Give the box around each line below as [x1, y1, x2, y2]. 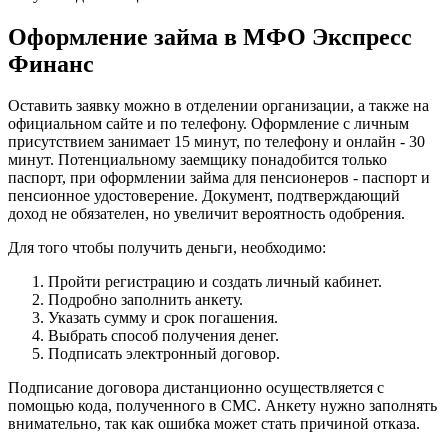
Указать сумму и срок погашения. [48, 309, 278, 327]
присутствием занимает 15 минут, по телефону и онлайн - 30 [8, 133, 425, 151]
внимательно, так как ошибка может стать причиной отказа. [8, 415, 420, 433]
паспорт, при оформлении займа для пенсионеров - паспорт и [8, 169, 430, 187]
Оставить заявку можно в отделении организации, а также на [8, 97, 429, 115]
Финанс [8, 50, 94, 77]
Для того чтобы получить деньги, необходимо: [8, 239, 326, 257]
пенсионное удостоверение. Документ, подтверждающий [8, 187, 400, 205]
